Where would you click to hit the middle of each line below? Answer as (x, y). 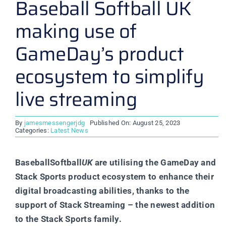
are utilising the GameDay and (154, 162)
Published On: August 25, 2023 (135, 123)
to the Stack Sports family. (68, 219)
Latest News (69, 130)
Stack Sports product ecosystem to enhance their (114, 176)
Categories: (33, 130)
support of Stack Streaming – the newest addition (115, 205)
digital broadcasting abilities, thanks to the (102, 190)
